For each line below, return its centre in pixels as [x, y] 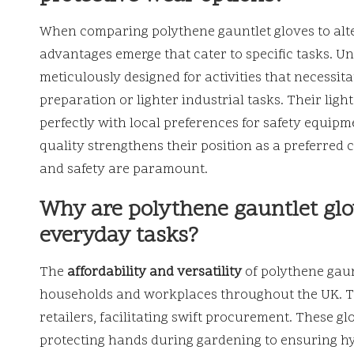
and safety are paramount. [124, 170]
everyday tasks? [119, 237]
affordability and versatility [154, 273]
